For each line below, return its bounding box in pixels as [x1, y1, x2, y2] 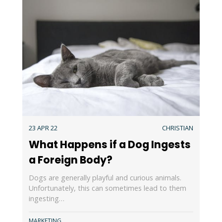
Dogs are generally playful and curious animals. [28, 173, 181, 183]
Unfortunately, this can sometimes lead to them [28, 183, 186, 193]
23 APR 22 [28, 123, 57, 132]
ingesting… [28, 194, 64, 204]
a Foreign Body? [28, 153, 112, 167]
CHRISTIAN [162, 123, 194, 132]
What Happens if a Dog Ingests [28, 137, 191, 152]
